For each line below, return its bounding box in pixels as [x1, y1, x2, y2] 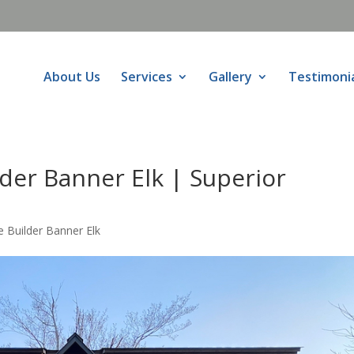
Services [121, 68, 172, 85]
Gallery [209, 68, 252, 85]
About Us [43, 68, 100, 85]
